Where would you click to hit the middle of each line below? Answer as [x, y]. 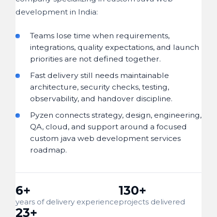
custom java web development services [105, 138]
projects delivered [152, 202]
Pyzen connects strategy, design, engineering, [116, 115]
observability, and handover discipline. [101, 99]
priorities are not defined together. [95, 59]
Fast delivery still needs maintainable [100, 75]
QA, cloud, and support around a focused [108, 127]
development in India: [57, 12]
